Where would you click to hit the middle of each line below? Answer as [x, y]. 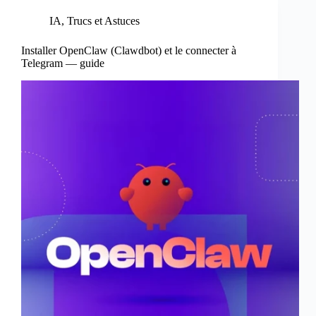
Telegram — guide [63, 63]
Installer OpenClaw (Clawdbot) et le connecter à [129, 51]
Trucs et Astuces [103, 21]
